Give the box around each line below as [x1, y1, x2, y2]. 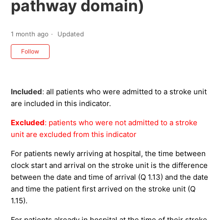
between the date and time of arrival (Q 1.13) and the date [11, 172, 209, 182]
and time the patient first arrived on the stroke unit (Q [11, 184, 196, 194]
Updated [57, 30, 84, 38]
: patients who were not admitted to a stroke [45, 118, 198, 128]
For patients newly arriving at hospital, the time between [11, 149, 206, 159]
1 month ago [11, 30, 49, 38]
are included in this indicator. [11, 99, 111, 109]
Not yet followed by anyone [50, 45, 145, 55]
